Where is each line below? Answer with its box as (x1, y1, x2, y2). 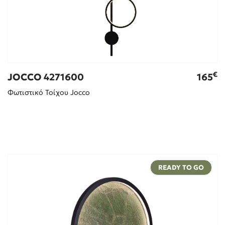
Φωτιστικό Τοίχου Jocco (7, 87, 90, 97)
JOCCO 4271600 (7, 71, 84, 83)
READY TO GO (158, 163, 204, 172)
